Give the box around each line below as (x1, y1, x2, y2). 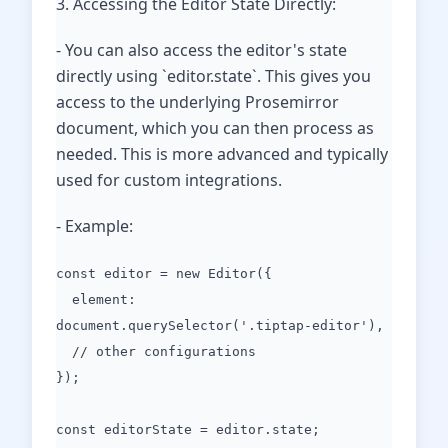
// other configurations (56, 344, 256, 359)
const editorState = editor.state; (56, 422, 320, 437)
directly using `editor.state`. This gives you (56, 65, 371, 87)
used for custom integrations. (56, 169, 282, 191)
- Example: (56, 215, 133, 237)
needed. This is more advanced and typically (56, 143, 388, 165)
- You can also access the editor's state (56, 39, 347, 61)
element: (56, 292, 136, 307)
